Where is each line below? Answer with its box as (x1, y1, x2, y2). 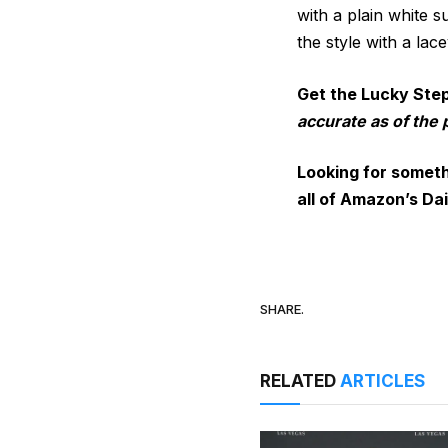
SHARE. (260, 300, 305, 317)
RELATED (260, 371, 341, 392)
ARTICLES (340, 371, 426, 392)
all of (297, 189, 340, 210)
